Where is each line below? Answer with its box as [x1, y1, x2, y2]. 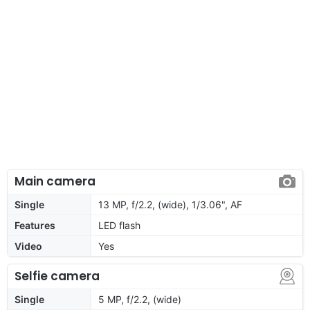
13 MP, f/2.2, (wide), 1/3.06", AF [98, 198, 242, 210]
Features [15, 219, 55, 231]
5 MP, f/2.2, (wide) [98, 293, 181, 305]
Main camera [15, 172, 95, 190]
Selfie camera [15, 267, 100, 284]
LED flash [98, 219, 140, 231]
